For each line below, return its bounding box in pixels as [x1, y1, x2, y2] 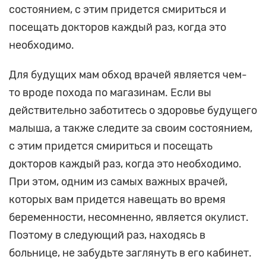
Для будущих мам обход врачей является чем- [9, 68, 247, 82]
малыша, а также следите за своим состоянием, [9, 122, 252, 135]
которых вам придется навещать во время [9, 193, 226, 207]
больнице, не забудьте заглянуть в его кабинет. [9, 246, 252, 260]
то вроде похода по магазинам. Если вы [9, 86, 211, 100]
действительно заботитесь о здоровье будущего [9, 104, 257, 118]
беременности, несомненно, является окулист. [9, 211, 249, 224]
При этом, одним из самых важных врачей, [9, 175, 227, 189]
